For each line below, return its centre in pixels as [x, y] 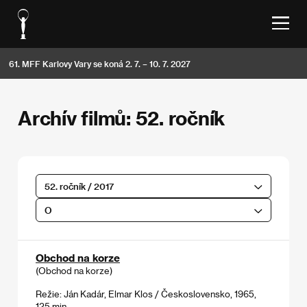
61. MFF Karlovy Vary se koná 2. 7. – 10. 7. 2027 [100, 63]
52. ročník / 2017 [79, 186]
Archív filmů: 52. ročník [122, 118]
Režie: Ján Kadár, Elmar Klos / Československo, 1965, [146, 293]
